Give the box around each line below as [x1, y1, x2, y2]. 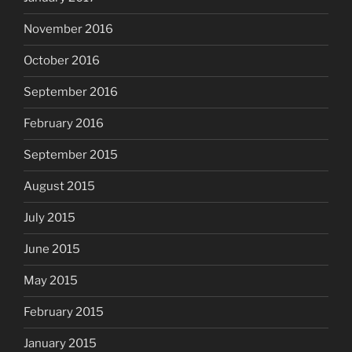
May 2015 [24, 273, 78, 288]
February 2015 [24, 305, 104, 320]
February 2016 [24, 116, 104, 131]
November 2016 [24, 22, 113, 37]
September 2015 [24, 148, 118, 163]
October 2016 [24, 53, 100, 68]
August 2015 [24, 179, 95, 194]
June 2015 [24, 242, 80, 257]
